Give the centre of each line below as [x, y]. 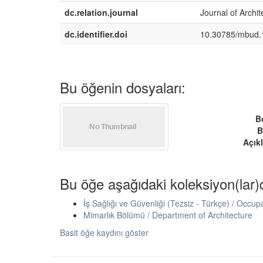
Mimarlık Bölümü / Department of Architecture [168, 215]
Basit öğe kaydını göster [104, 232]
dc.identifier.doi [96, 34]
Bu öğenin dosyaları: [123, 87]
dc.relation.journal [101, 12]
